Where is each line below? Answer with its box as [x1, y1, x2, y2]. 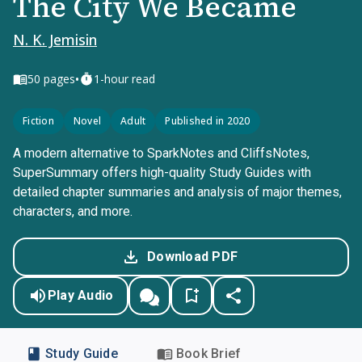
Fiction [23, 114, 54, 128]
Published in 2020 [165, 114, 250, 128]
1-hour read [94, 71, 155, 86]
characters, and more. [13, 204, 133, 219]
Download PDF [147, 249, 238, 264]
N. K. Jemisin [13, 30, 97, 49]
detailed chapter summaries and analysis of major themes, [13, 184, 342, 200]
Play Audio [47, 288, 114, 303]
